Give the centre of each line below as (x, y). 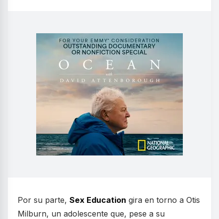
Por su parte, (44, 200)
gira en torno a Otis (163, 200)
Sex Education (98, 200)
